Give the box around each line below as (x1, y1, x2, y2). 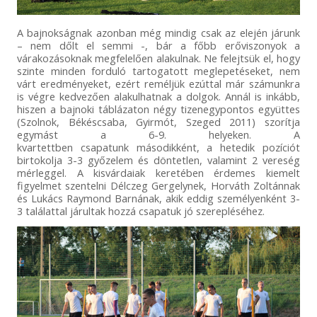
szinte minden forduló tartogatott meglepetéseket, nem (16, 64, 301, 79)
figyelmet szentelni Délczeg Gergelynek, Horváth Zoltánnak (16, 178, 301, 193)
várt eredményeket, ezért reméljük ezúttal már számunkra (16, 76, 301, 91)
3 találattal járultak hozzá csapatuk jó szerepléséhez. (16, 204, 265, 219)
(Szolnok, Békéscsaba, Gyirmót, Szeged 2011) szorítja (16, 115, 301, 129)
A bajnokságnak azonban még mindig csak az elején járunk (16, 25, 301, 40)
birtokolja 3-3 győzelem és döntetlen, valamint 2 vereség (16, 153, 301, 168)
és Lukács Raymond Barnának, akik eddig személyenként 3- (16, 191, 301, 206)
